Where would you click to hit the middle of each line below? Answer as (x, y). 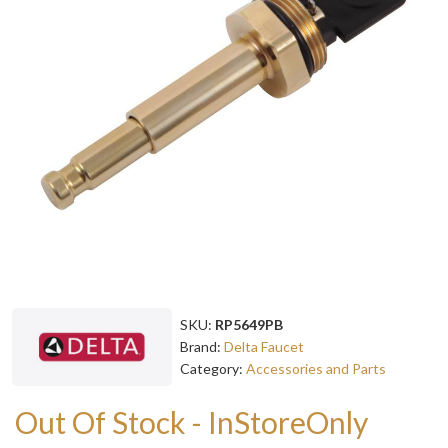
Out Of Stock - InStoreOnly (191, 421)
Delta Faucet (264, 346)
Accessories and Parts (316, 368)
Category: (213, 368)
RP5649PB (249, 324)
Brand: (202, 346)
